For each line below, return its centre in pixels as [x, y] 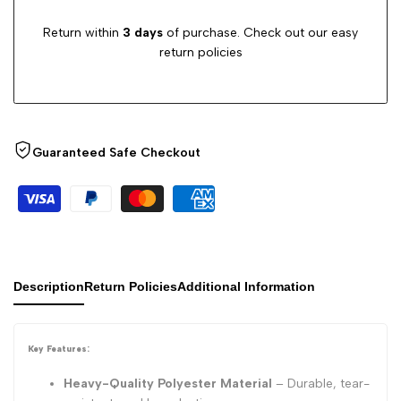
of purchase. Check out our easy [260, 32]
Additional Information [246, 286]
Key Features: [59, 348]
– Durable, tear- [321, 384]
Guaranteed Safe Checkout [116, 152]
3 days [143, 32]
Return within [83, 32]
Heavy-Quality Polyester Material [168, 384]
